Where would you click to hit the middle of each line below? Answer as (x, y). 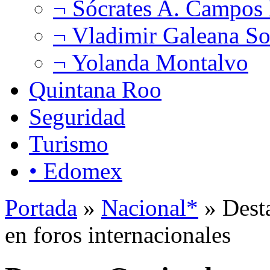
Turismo (69, 143)
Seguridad (77, 116)
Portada (41, 207)
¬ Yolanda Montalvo (151, 62)
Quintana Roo (95, 89)
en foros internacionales (118, 234)
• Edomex (76, 171)
